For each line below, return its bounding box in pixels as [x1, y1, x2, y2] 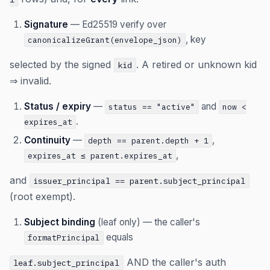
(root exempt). [10, 190, 75, 203]
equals [104, 231, 134, 243]
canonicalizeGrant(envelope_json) [28, 35, 183, 45]
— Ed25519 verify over [68, 19, 166, 30]
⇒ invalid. [10, 75, 51, 87]
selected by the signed [10, 58, 114, 71]
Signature [24, 19, 68, 30]
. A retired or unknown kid [136, 58, 257, 71]
